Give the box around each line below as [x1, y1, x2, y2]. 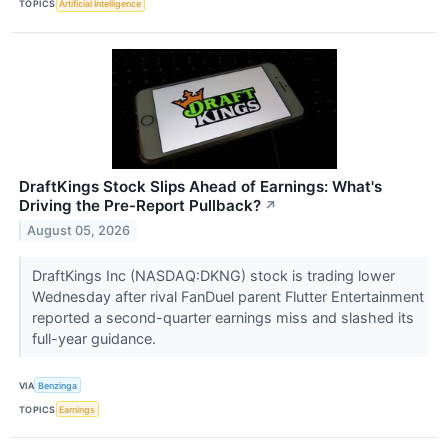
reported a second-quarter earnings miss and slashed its [31, 308, 414, 326]
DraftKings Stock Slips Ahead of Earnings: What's [19, 176, 382, 196]
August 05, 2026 [27, 222, 131, 238]
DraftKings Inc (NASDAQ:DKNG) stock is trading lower [31, 266, 395, 284]
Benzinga [38, 379, 78, 391]
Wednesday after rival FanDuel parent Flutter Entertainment [31, 287, 424, 305]
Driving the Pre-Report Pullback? [19, 195, 261, 215]
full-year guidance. [31, 329, 160, 347]
